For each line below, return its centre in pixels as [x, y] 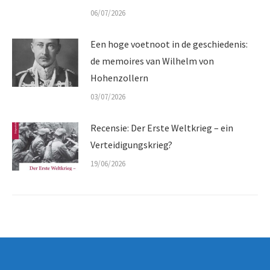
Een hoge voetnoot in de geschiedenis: [169, 44]
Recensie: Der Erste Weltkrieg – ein [162, 127]
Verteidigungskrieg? [131, 144]
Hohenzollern [119, 77]
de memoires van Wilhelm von [152, 61]
